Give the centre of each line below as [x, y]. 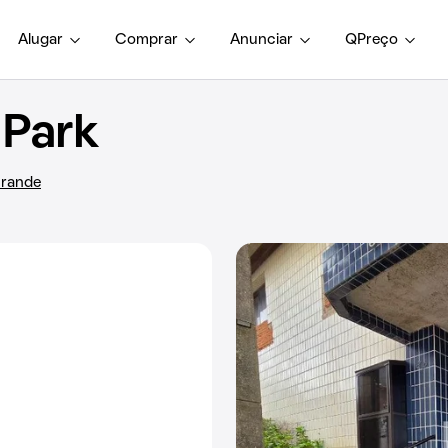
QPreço [371, 39]
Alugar [40, 39]
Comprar [146, 39]
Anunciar [261, 39]
